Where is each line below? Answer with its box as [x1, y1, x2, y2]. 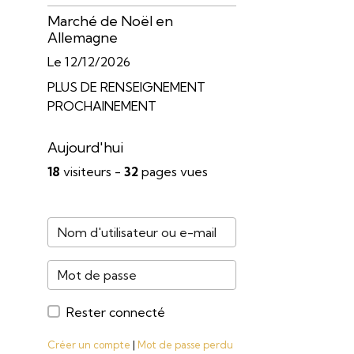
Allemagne [47, 28, 118, 46]
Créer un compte [47, 337, 130, 351]
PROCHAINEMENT [47, 97, 156, 114]
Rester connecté [66, 303, 165, 320]
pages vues [137, 163, 208, 179]
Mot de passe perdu [137, 337, 233, 351]
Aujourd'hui [47, 138, 123, 156]
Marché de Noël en [47, 12, 173, 29]
